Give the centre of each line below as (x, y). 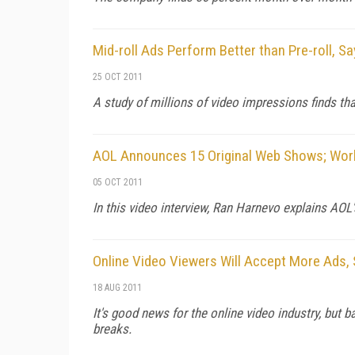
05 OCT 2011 (118, 182)
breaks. (112, 328)
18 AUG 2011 (117, 287)
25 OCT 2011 (118, 76)
